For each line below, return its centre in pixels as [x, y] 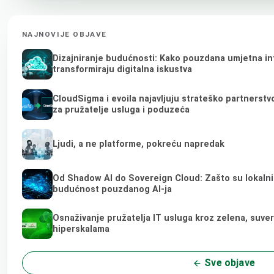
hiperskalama [81, 229]
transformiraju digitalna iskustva [122, 70]
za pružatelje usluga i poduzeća [121, 109]
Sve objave [228, 263]
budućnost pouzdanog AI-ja [112, 190]
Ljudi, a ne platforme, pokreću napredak [139, 144]
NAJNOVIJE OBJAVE [65, 34]
